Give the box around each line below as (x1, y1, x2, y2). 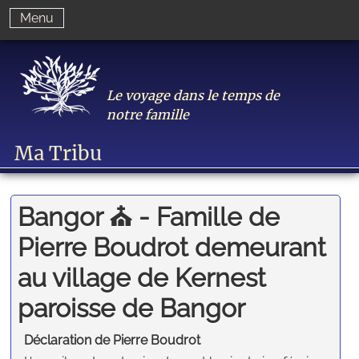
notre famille (107, 107, 190, 123)
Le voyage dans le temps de (107, 87, 280, 103)
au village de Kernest (18, 262, 267, 292)
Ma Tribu (14, 141, 103, 166)
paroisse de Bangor (18, 292, 246, 323)
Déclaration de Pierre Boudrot (24, 333, 201, 349)
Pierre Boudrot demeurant (18, 232, 327, 262)
